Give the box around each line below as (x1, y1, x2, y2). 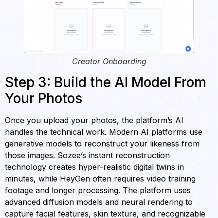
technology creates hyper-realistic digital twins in (5, 162, 184, 172)
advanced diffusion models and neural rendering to (5, 197, 193, 207)
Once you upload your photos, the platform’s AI (5, 115, 183, 125)
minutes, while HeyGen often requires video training (5, 173, 196, 183)
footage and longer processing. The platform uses (5, 185, 191, 195)
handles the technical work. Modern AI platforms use (5, 127, 202, 137)
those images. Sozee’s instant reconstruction (5, 150, 170, 160)
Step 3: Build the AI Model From (5, 73, 206, 91)
